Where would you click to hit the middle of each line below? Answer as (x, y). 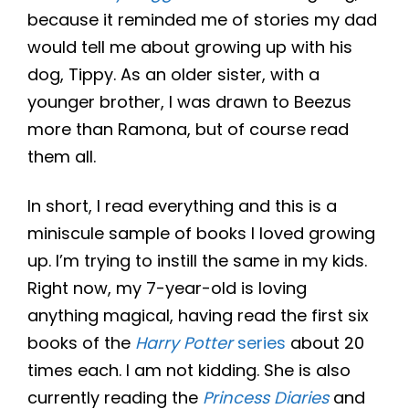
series (259, 343)
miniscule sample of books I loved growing (201, 234)
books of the (81, 343)
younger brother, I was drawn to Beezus (189, 102)
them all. (62, 157)
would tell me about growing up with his (190, 47)
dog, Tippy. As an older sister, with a (173, 75)
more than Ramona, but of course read (188, 130)
